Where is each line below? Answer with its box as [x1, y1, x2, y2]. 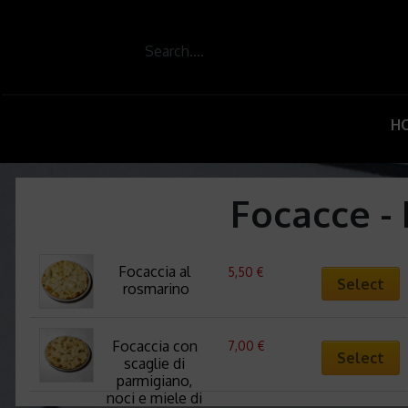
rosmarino [123, 280, 189, 299]
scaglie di [124, 354, 185, 373]
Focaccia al [118, 262, 190, 281]
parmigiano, [117, 372, 192, 391]
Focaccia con [111, 337, 198, 356]
